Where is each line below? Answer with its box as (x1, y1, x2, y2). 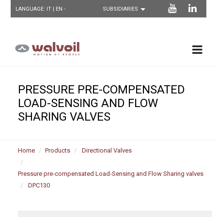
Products (45, 146, 71, 154)
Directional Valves (82, 146, 132, 154)
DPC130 (28, 181, 50, 189)
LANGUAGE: (15, 6, 47, 12)
